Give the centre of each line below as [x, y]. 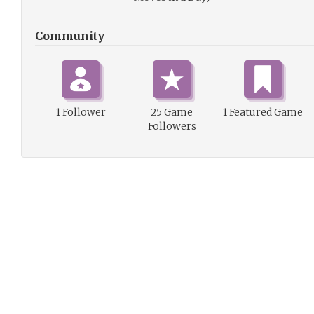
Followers [172, 126]
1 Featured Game [263, 112]
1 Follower [81, 112]
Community [70, 36]
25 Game [172, 112]
